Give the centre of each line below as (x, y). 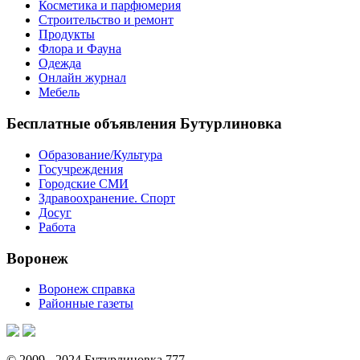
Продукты (67, 35)
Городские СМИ (84, 183)
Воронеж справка (87, 289)
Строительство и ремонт (106, 20)
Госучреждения (81, 169)
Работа (57, 227)
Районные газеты (86, 304)
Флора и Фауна (80, 49)
